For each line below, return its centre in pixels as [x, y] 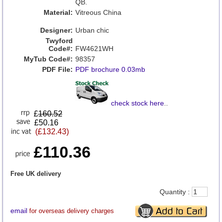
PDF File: [57, 69]
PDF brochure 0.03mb [110, 69]
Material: [58, 12]
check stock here [137, 103]
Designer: [56, 30]
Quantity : [175, 192]
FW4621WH [94, 49]
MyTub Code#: [48, 59]
